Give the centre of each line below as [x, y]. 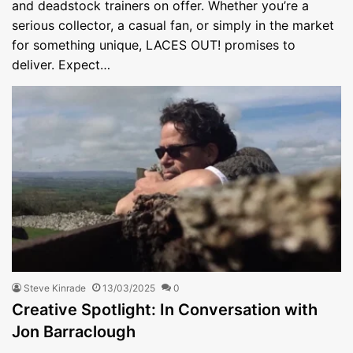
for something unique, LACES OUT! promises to [154, 45]
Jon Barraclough [74, 331]
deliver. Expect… [61, 64]
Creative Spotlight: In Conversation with [165, 309]
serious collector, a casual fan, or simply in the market [173, 25]
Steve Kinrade [55, 288]
